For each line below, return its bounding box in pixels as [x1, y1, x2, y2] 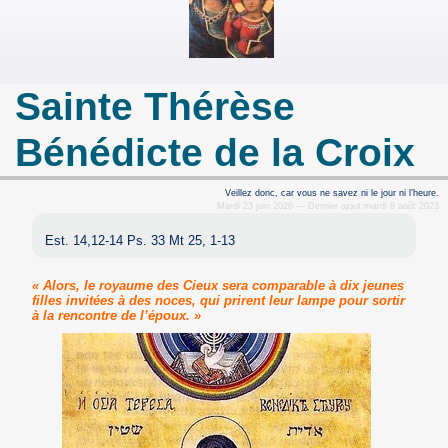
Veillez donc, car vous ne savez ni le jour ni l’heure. [224, 187, 439, 198]
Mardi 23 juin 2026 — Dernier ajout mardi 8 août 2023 [216, 200, 439, 211]
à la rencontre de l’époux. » [32, 307, 202, 323]
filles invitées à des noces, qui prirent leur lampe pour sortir [32, 292, 406, 308]
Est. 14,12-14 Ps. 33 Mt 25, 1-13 [45, 232, 236, 248]
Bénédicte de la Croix [15, 131, 416, 175]
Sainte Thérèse [15, 85, 296, 129]
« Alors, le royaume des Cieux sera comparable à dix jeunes [32, 277, 405, 293]
